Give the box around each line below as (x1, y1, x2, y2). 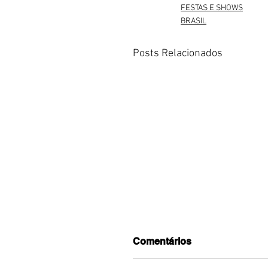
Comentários (133, 235, 191, 247)
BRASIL (181, 16, 206, 26)
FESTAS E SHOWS (181, 2, 243, 13)
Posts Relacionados (133, 47, 223, 60)
